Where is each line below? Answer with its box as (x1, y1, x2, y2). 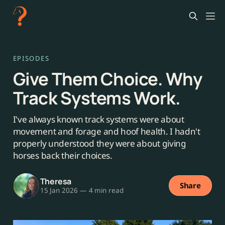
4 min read (86, 186, 124, 195)
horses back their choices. (13, 149, 113, 161)
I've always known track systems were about (13, 113, 184, 125)
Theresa (40, 176, 72, 187)
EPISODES (13, 53, 50, 63)
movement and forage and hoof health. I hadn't (13, 125, 200, 137)
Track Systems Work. (13, 85, 181, 109)
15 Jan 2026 (40, 186, 78, 195)
